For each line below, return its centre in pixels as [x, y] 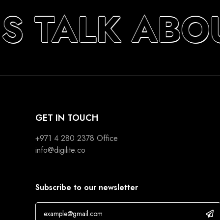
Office [106, 138]
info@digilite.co [60, 150]
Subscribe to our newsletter [87, 187]
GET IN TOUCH [67, 118]
